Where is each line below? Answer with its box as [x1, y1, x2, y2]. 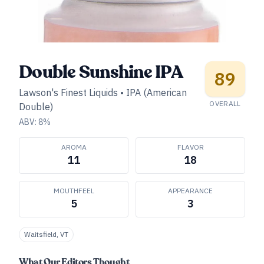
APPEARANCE [168, 186, 213, 195]
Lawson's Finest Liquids [19, 87, 118, 98]
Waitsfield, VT [24, 230, 68, 239]
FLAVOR [177, 143, 204, 151]
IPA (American [126, 87, 187, 98]
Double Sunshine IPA [19, 60, 183, 84]
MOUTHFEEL [53, 186, 94, 195]
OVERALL [209, 99, 241, 108]
